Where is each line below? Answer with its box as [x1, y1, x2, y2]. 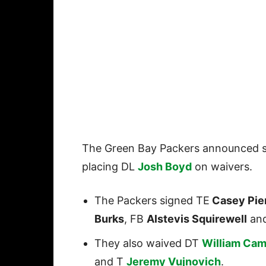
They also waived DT [94, 237, 202, 250]
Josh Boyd [138, 160, 192, 173]
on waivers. [192, 160, 252, 173]
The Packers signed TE [94, 194, 210, 207]
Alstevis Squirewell [147, 213, 247, 226]
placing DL [82, 160, 138, 173]
